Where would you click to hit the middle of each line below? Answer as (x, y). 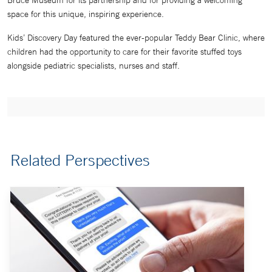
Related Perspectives (80, 160)
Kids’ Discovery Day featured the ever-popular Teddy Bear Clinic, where (136, 38)
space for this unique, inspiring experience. (86, 14)
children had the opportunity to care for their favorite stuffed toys (124, 52)
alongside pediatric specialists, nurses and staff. (93, 66)
